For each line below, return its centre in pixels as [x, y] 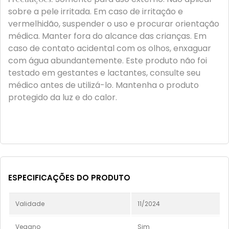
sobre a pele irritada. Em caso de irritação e [96, 12]
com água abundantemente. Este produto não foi [108, 61]
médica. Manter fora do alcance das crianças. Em [107, 36]
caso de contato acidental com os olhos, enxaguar [110, 48]
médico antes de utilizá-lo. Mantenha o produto [104, 85]
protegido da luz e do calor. [63, 97]
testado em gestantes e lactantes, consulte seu [104, 73]
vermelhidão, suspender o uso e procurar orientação [114, 24]
